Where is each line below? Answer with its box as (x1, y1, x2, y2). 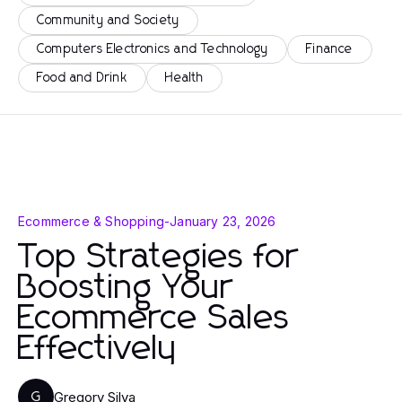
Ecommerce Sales (18, 301, 291, 336)
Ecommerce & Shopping (18, 214, 164, 229)
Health (164, 72, 205, 84)
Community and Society (37, 14, 180, 27)
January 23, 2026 (170, 214, 276, 229)
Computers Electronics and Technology (37, 43, 269, 56)
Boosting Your (18, 271, 233, 305)
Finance (306, 43, 354, 56)
